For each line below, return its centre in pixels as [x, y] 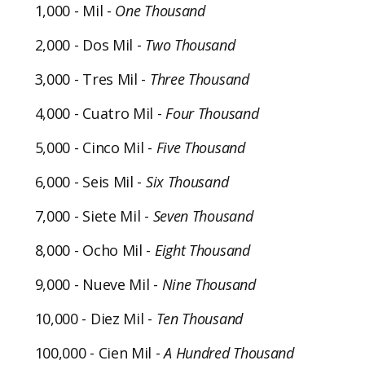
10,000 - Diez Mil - [95, 318]
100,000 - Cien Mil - [99, 352]
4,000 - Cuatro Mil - [100, 113]
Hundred [202, 352]
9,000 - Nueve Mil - [98, 284]
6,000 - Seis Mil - [90, 181]
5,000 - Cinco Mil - [95, 147]
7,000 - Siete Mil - [94, 215]
